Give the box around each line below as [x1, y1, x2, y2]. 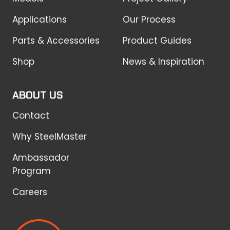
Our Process [123, 13, 176, 26]
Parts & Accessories [12, 34, 100, 47]
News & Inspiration [123, 55, 204, 68]
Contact [12, 109, 49, 122]
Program [12, 164, 51, 177]
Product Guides [123, 34, 191, 47]
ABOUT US [12, 88, 63, 102]
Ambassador [12, 151, 69, 164]
